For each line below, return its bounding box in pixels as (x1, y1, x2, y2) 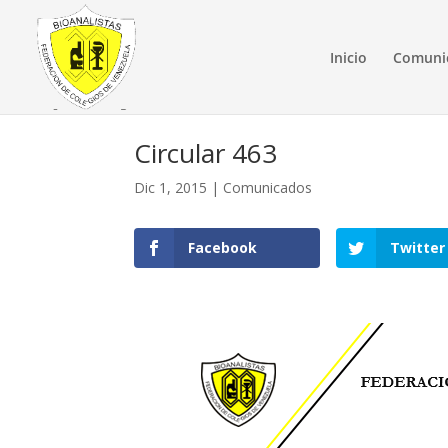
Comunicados (223, 177, 313, 197)
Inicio (330, 48, 367, 67)
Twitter (390, 238, 446, 258)
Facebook (188, 238, 258, 258)
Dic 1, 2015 (134, 177, 208, 197)
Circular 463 (134, 134, 278, 171)
